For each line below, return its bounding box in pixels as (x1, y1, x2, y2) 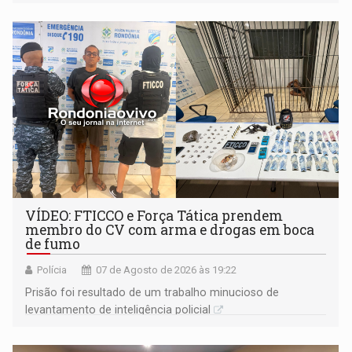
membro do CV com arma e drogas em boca (25, 220, 315, 239)
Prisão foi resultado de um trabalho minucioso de (25, 285, 280, 299)
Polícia (37, 263, 68, 276)
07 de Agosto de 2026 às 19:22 (96, 263, 237, 276)
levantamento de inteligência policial (25, 302, 211, 316)
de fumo (25, 234, 81, 253)
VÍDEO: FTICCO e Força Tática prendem (25, 206, 284, 225)
